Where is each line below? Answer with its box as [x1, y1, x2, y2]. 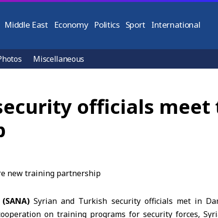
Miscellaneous [33, 54, 85, 64]
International [151, 19, 200, 30]
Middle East [4, 19, 48, 30]
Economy [54, 19, 89, 30]
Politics [94, 19, 120, 30]
